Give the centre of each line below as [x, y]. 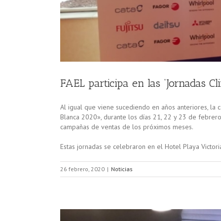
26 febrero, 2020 [82, 169]
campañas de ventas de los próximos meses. [127, 127]
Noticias [122, 169]
